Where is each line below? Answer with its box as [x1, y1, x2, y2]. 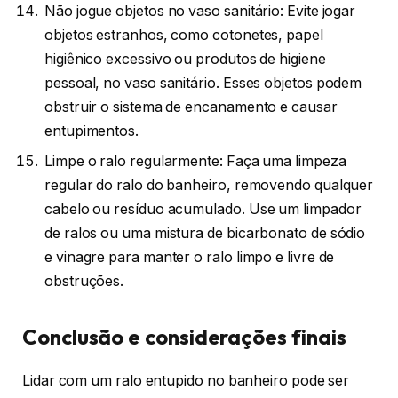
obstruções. [44, 272, 124, 290]
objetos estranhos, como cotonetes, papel [44, 26, 323, 44]
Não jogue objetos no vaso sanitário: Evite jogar [44, 2, 356, 20]
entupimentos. [44, 122, 139, 139]
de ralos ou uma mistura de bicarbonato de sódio [44, 224, 366, 242]
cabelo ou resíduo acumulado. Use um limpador [44, 200, 362, 218]
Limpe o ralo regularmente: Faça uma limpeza [44, 152, 346, 170]
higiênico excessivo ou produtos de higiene [44, 50, 326, 68]
